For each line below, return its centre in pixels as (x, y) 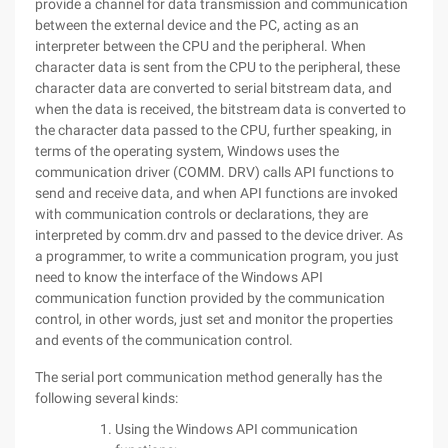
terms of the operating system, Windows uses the (187, 151)
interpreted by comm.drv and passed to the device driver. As (219, 235)
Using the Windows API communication (236, 429)
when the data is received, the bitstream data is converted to (220, 109)
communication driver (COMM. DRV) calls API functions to (214, 172)
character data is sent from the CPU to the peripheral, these (217, 67)
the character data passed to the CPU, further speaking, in (213, 130)
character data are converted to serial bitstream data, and (213, 88)
